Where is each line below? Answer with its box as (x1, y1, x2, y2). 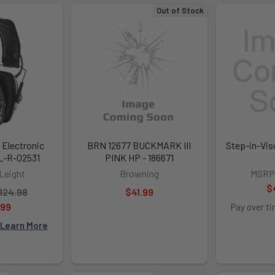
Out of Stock (156, 5, 204, 15)
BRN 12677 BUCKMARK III (87, 139, 192, 151)
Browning (119, 167, 159, 179)
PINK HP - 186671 (104, 151, 174, 163)
